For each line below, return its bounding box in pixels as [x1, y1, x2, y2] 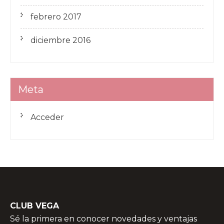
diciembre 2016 [30, 35, 90, 45]
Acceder [30, 112, 64, 122]
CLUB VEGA [10, 201, 59, 210]
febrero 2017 [30, 12, 81, 21]
